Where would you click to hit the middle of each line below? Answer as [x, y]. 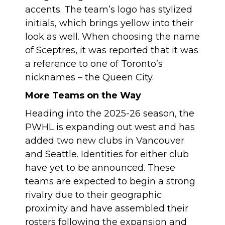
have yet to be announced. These [100, 168]
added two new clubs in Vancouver [105, 141]
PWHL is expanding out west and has [110, 127]
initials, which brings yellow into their [109, 23]
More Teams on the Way [83, 95]
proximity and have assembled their [107, 208]
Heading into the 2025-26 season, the [110, 114]
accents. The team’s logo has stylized [109, 10]
